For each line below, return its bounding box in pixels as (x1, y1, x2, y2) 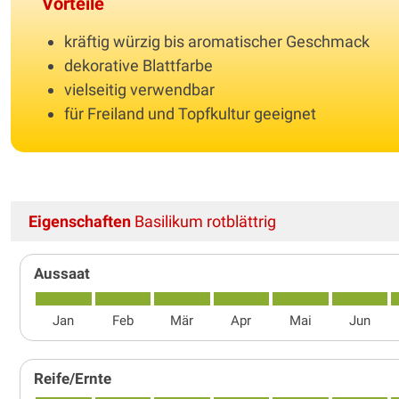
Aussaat (34, 264, 90, 282)
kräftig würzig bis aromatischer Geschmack (64, 31, 373, 51)
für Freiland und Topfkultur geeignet (64, 103, 320, 123)
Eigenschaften (28, 211, 131, 231)
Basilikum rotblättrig (131, 211, 276, 231)
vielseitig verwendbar (64, 79, 218, 99)
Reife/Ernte (34, 369, 111, 387)
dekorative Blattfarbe (64, 55, 216, 75)
